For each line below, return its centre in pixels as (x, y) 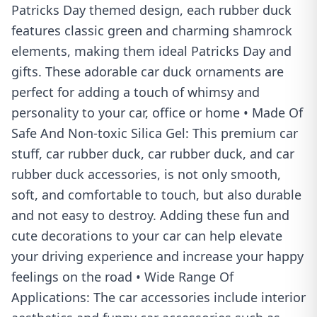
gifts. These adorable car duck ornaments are (148, 71)
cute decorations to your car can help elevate (147, 236)
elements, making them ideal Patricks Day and (151, 51)
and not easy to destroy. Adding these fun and (150, 215)
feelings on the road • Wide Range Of (122, 277)
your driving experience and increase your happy (157, 256)
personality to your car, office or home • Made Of (157, 113)
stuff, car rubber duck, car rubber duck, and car (153, 154)
